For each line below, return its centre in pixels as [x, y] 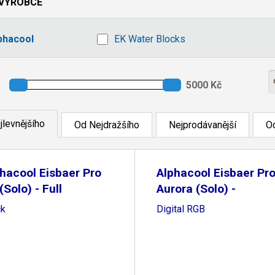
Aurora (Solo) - [196, 189]
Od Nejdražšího [107, 125]
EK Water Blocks [150, 39]
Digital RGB [180, 209]
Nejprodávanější [203, 125]
